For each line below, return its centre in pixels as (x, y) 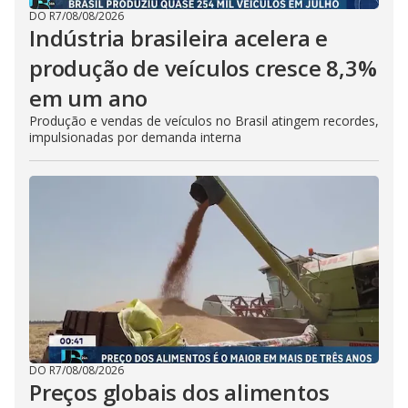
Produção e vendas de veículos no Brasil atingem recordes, (204, 121)
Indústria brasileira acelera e (178, 38)
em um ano (89, 98)
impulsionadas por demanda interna (135, 137)
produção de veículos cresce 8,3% (203, 68)
